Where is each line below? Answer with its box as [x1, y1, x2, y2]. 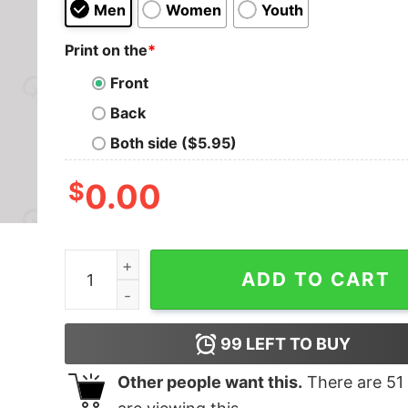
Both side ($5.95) [109, 134, 237, 153]
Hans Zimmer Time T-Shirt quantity [63, 252, 318, 271]
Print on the [64, 40, 148, 59]
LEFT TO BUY [242, 334, 352, 354]
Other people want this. [117, 372, 302, 393]
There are [301, 372, 386, 393]
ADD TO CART [240, 268, 391, 291]
